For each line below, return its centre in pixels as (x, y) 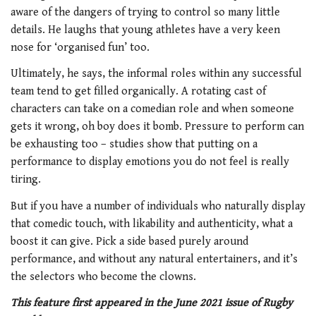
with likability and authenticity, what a (199, 224)
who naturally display (253, 206)
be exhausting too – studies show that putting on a (134, 145)
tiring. (26, 180)
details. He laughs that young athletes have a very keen (145, 30)
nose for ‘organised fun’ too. (80, 47)
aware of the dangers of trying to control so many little (145, 12)
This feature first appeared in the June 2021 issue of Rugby (152, 303)
